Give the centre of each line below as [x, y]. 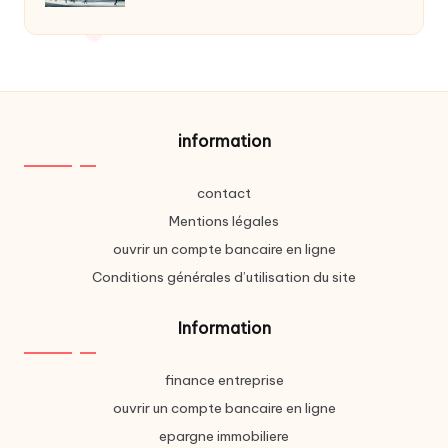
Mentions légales [224, 221]
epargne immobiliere [224, 436]
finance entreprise [224, 380]
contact [224, 193]
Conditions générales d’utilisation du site [224, 277]
